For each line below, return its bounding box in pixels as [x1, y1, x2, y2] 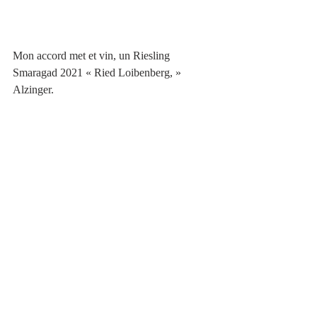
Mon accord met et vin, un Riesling [13, 49, 173, 62]
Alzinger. [13, 83, 57, 96]
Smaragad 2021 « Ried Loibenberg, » [13, 66, 184, 79]
